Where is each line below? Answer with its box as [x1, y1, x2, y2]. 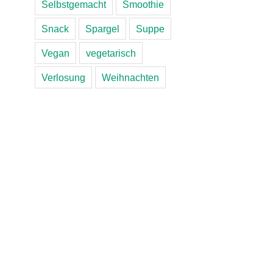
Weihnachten [101, 71, 159, 83]
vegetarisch [85, 47, 136, 58]
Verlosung [41, 71, 85, 83]
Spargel [85, 23, 119, 34]
